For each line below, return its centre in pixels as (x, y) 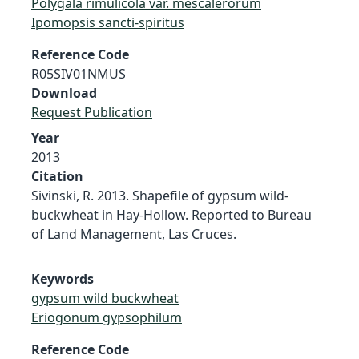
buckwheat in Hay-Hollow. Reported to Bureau (171, 214)
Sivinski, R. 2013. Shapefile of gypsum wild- (160, 195)
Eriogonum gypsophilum (107, 317)
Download (64, 93)
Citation (57, 176)
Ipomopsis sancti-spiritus (108, 22)
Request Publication (92, 112)
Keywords (63, 278)
